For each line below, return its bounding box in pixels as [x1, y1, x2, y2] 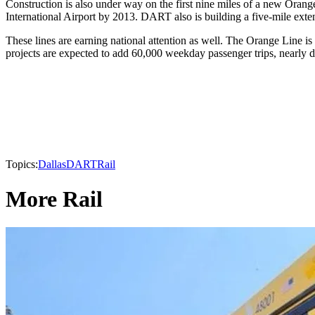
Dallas [38, 158, 66, 171]
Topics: [6, 158, 38, 171]
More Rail [6, 186, 103, 212]
